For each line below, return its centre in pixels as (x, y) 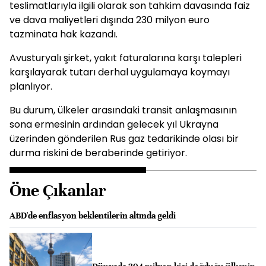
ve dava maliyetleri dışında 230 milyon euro (110, 20)
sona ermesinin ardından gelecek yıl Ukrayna (114, 124)
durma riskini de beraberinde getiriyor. (98, 153)
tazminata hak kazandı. (64, 34)
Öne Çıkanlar (58, 191)
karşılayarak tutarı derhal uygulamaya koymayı (120, 72)
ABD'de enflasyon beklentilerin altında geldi (93, 216)
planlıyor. (31, 86)
